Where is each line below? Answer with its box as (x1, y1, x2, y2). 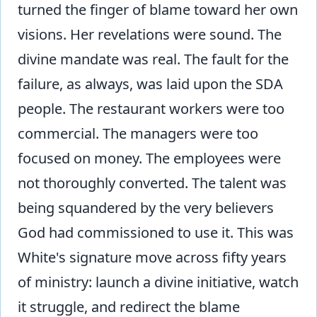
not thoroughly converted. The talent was (18, 173, 287, 192)
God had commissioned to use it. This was (18, 222, 294, 242)
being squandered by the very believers (18, 197, 274, 217)
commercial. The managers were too (18, 123, 258, 143)
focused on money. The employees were (18, 148, 281, 168)
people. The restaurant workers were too (18, 98, 284, 118)
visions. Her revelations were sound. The (18, 24, 282, 44)
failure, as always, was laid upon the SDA (18, 74, 283, 93)
